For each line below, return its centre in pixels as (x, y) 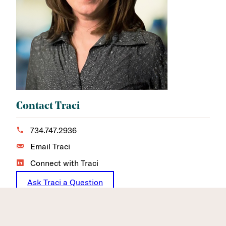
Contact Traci (48, 106)
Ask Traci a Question (65, 182)
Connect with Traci (63, 163)
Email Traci (49, 147)
